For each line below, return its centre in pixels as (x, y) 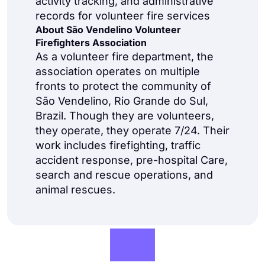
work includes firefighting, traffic (118, 145)
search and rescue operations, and (124, 175)
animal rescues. (75, 190)
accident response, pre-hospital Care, (132, 160)
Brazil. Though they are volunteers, (125, 116)
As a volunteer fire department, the (125, 56)
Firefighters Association (91, 43)
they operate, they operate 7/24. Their (132, 130)
